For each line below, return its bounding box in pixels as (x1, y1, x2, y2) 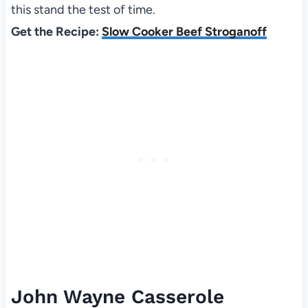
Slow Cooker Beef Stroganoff (101, 23, 267, 39)
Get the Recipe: (10, 23, 102, 39)
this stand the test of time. (10, 1, 155, 17)
